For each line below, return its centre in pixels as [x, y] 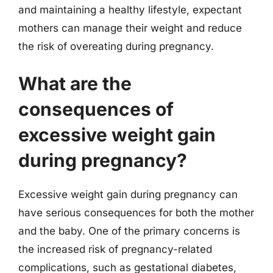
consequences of [96, 109]
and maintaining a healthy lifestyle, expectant [130, 9]
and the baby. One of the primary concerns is [129, 231]
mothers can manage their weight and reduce [130, 28]
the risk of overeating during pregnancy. [116, 46]
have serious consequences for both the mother [136, 213]
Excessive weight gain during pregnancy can [128, 194]
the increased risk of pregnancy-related [115, 249]
